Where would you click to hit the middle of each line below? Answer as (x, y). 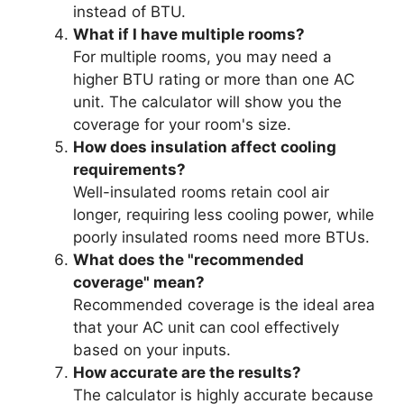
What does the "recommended (188, 260)
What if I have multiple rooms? (189, 35)
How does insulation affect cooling (205, 147)
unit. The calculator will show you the (207, 102)
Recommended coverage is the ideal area (224, 305)
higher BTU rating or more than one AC (214, 80)
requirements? (129, 170)
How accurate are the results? (187, 373)
